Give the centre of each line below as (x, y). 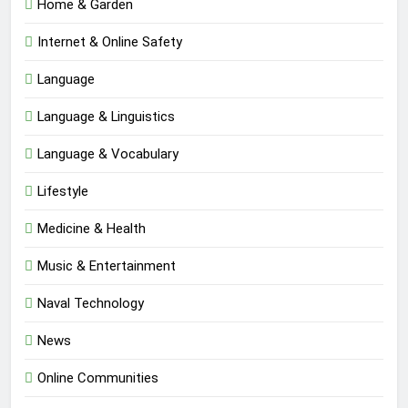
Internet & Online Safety (110, 42)
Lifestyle (63, 192)
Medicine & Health (92, 229)
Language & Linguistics (106, 117)
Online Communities (98, 378)
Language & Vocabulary (108, 154)
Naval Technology (91, 304)
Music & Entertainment (107, 266)
